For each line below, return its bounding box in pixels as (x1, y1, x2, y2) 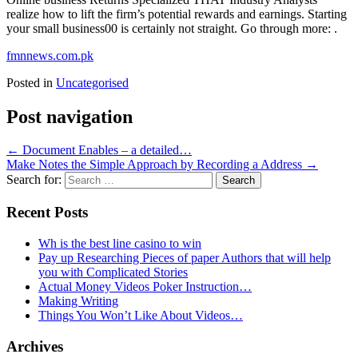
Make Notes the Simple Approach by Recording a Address (6, 157, 305, 172)
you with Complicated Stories (38, 265, 188, 279)
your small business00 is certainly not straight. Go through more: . (6, 21, 337, 35)
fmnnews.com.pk (6, 48, 93, 62)
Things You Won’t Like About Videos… (38, 308, 243, 322)
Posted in (6, 75, 56, 89)
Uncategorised (56, 75, 129, 89)
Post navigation (6, 105, 133, 127)
